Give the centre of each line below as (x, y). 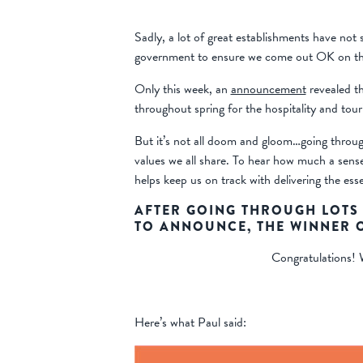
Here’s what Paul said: (190, 323)
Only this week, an (182, 90)
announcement (268, 90)
